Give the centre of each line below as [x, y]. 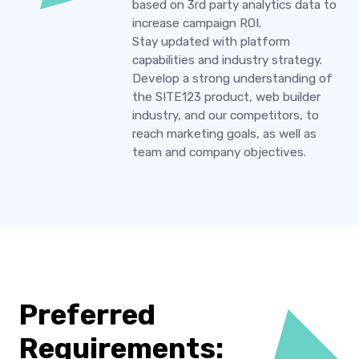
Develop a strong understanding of [233, 79]
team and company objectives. [220, 152]
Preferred [87, 315]
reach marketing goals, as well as [225, 134]
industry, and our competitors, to [226, 115]
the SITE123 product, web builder [227, 97]
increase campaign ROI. [197, 23]
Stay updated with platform [212, 42]
